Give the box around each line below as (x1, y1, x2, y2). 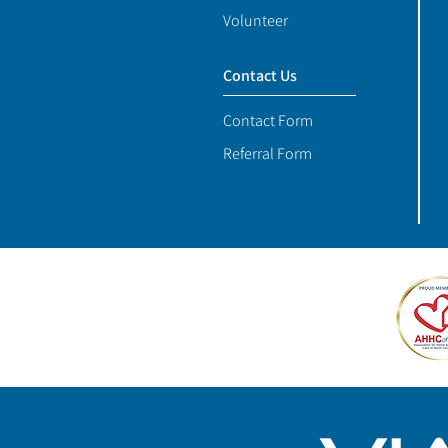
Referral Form (223, 143, 312, 165)
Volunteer (223, 10, 288, 32)
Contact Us (223, 65, 297, 87)
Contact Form (223, 110, 313, 132)
